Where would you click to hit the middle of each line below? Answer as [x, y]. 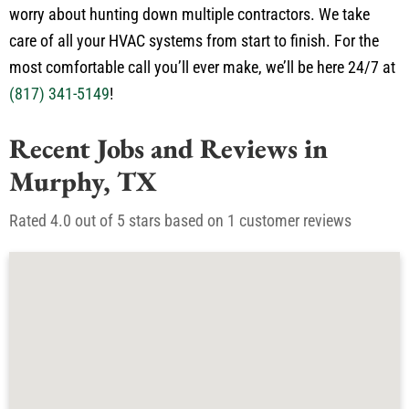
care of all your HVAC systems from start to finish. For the [194, 40]
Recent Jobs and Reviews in [168, 148]
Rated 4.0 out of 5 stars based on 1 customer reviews [180, 220]
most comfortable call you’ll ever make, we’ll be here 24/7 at [202, 67]
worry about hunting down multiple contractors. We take [189, 14]
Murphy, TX [83, 181]
